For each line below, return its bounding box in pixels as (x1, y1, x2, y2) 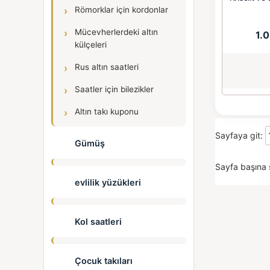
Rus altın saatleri (75, 62, 139, 72)
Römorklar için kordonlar (75, 5, 168, 14)
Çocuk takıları (72, 256, 133, 266)
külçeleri (75, 40, 107, 49)
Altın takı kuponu (75, 107, 139, 116)
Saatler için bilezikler (75, 84, 154, 94)
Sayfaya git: (215, 130, 265, 140)
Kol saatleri (72, 216, 122, 227)
